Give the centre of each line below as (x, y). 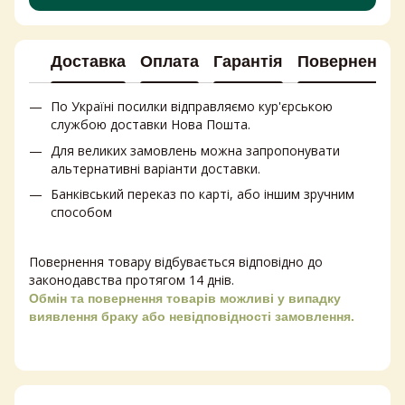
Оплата (170, 61)
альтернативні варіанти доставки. (155, 168)
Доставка (88, 61)
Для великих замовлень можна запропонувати (195, 150)
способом (81, 212)
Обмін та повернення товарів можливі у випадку (185, 299)
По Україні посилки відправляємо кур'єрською (192, 107)
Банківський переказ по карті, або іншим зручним (202, 193)
